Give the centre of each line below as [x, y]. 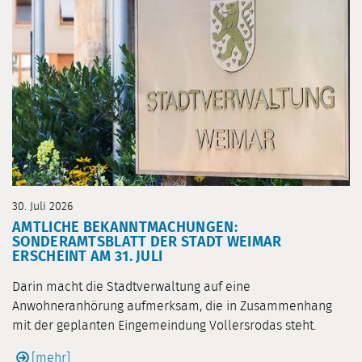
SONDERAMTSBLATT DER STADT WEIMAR [147, 242]
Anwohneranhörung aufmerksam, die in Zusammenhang [172, 306]
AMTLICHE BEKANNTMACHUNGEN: [125, 227]
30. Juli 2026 [42, 206]
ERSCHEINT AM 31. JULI [88, 257]
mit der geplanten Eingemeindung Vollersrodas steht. [164, 325]
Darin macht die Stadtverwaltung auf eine [131, 286]
